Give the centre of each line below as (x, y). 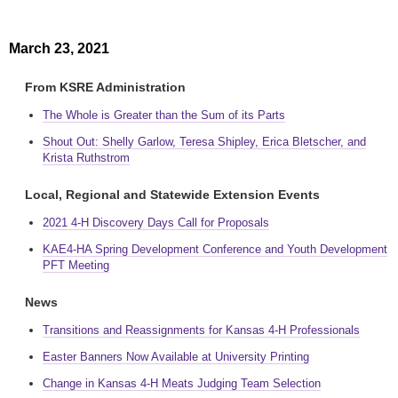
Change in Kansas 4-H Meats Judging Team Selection (182, 383)
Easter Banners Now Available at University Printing (176, 357)
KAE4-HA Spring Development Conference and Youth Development (215, 249)
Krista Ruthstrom (86, 158)
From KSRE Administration (105, 87)
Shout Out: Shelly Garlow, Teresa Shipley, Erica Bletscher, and (204, 142)
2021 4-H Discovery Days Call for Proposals (156, 223)
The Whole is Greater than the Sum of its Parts (164, 115)
